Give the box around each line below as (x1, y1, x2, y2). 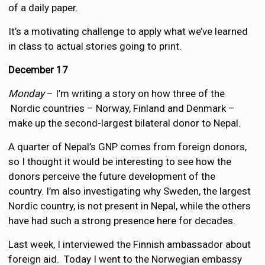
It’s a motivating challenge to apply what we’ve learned (8, 25, 248, 37)
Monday (8, 87, 45, 99)
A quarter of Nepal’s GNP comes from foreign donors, (8, 140, 247, 153)
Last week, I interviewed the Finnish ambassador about (8, 238, 251, 250)
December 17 (8, 63, 69, 76)
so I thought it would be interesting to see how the (8, 155, 232, 167)
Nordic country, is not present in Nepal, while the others (8, 199, 251, 212)
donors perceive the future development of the (8, 170, 216, 182)
